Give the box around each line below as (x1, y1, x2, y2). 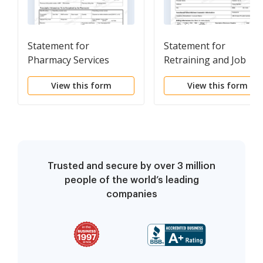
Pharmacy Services (28, 53, 109, 67)
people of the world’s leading (64, 176, 199, 186)
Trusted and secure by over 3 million (48, 161, 215, 171)
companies (106, 190, 157, 200)
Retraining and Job (164, 53, 246, 67)
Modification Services (164, 68, 257, 81)
